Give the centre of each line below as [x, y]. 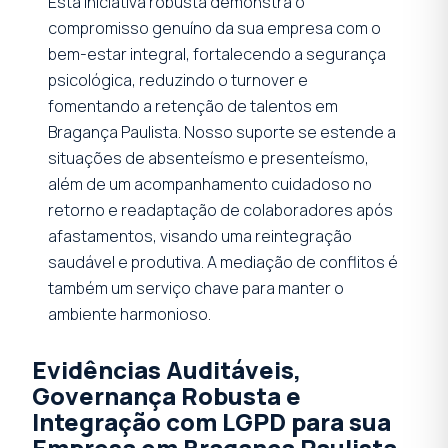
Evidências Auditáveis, [166, 369]
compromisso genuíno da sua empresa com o [214, 27]
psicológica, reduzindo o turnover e [178, 79]
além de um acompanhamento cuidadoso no [210, 183]
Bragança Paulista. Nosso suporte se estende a [222, 131]
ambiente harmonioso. [129, 313]
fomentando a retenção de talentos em [193, 105]
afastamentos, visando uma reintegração [200, 235]
